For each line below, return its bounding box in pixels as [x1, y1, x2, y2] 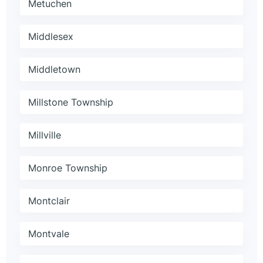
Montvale [28, 228, 69, 240]
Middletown [28, 63, 80, 76]
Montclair [28, 195, 70, 207]
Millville [28, 129, 61, 141]
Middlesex [28, 31, 73, 43]
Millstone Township [28, 96, 113, 109]
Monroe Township [28, 162, 107, 174]
